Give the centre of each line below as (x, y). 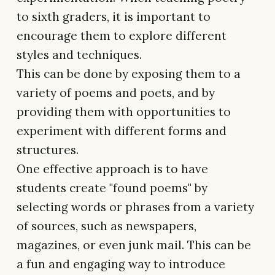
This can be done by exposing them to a (129, 74)
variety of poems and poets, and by (116, 93)
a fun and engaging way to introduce (121, 264)
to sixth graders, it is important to (114, 17)
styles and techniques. (79, 55)
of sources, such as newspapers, (107, 226)
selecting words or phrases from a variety (135, 207)
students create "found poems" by (112, 188)
